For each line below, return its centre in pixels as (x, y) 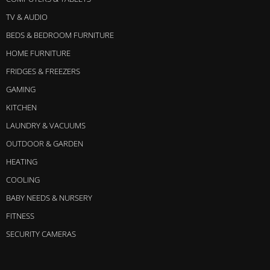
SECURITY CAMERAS (41, 234)
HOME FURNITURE (38, 53)
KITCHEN (21, 107)
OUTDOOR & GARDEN (45, 143)
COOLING (23, 179)
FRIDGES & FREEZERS (43, 71)
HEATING (22, 161)
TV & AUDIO (27, 17)
